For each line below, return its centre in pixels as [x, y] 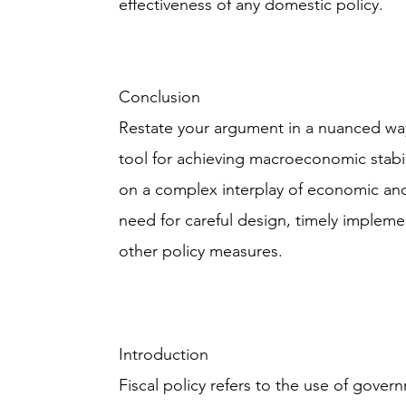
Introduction [164, 354]
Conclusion [160, 97]
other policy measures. [201, 251]
